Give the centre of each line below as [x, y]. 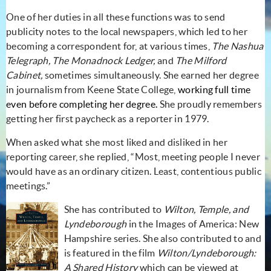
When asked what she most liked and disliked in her [117, 142]
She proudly [185, 104]
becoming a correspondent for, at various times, [109, 46]
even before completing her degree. [82, 104]
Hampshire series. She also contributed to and [163, 238]
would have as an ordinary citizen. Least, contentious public [134, 171]
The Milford [201, 60]
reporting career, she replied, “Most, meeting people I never [133, 156]
